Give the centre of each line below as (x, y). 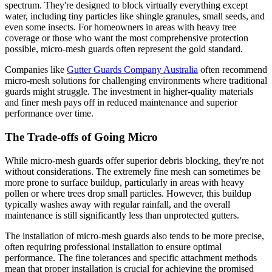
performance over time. (49, 114)
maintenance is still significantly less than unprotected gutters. (122, 215)
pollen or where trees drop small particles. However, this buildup (128, 193)
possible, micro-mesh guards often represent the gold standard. (124, 49)
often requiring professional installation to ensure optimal (113, 246)
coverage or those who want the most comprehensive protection (127, 38)
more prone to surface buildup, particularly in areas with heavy (124, 182)
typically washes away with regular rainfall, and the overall (117, 204)
